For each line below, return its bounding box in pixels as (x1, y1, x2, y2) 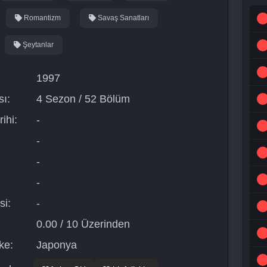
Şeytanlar (20, 41, 54, 49)
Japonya (33, 239, 77, 251)
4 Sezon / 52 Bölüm (33, 93, 130, 105)
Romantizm (21, 14, 61, 22)
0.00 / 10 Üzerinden (33, 218, 130, 230)
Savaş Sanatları (95, 14, 149, 22)
